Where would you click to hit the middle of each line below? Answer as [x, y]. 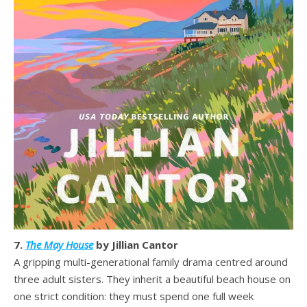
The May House [59, 244]
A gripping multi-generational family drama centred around [151, 261]
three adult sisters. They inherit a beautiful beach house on [152, 279]
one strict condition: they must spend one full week [134, 296]
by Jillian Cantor [136, 244]
